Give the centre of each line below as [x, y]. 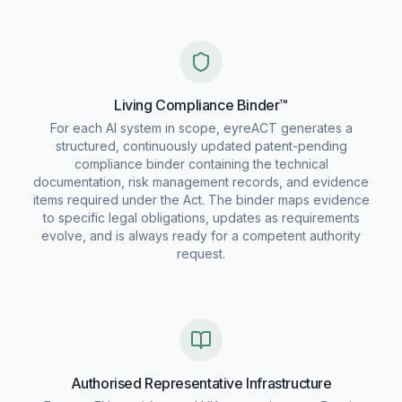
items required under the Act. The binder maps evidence [201, 200]
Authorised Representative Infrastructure [201, 383]
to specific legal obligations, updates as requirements [201, 218]
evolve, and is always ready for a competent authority [201, 236]
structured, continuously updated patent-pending [201, 146]
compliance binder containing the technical [201, 164]
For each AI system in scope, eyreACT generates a [201, 128]
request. [201, 253]
